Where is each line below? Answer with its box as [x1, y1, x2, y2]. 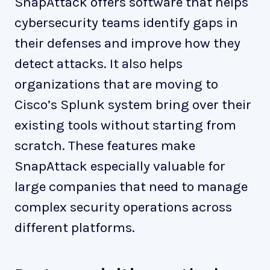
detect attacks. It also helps [14, 55, 183, 72]
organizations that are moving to [14, 76, 218, 93]
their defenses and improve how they [14, 35, 240, 52]
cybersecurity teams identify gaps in [14, 14, 238, 31]
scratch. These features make [14, 137, 195, 154]
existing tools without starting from [14, 117, 236, 134]
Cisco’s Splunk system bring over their [14, 96, 251, 113]
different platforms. [14, 219, 135, 236]
